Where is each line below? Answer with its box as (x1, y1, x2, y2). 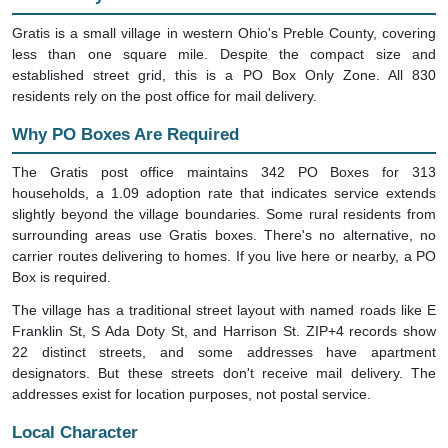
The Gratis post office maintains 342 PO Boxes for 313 (12, 144, 436, 161)
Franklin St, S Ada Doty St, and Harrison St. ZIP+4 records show (12, 303, 436, 320)
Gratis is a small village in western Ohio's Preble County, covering (12, 5, 436, 22)
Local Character (12, 403, 138, 423)
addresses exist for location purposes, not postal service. (12, 366, 371, 383)
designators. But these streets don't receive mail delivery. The (12, 345, 436, 362)
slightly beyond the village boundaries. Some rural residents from (12, 186, 436, 203)
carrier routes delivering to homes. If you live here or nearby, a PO (12, 228, 436, 245)
